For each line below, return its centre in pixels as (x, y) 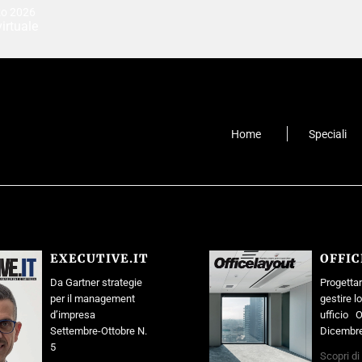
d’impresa (76, 315)
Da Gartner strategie (97, 283)
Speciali (327, 134)
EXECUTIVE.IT (100, 259)
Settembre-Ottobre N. (99, 331)
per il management (93, 299)
